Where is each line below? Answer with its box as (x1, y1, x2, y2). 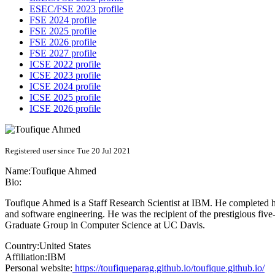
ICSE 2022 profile (29, 59, 101, 70)
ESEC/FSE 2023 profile (29, 4, 123, 15)
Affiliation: (5, 252, 47, 263)
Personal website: (5, 263, 72, 274)
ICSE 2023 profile (29, 70, 101, 81)
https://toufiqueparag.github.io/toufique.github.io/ (72, 263, 265, 274)
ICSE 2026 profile (29, 103, 101, 114)
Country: (5, 241, 39, 252)
